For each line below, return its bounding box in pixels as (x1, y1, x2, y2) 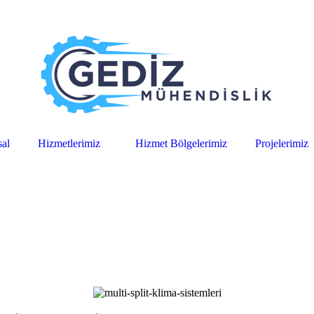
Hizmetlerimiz (37, 137, 100, 149)
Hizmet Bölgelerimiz (135, 137, 227, 149)
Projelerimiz (254, 137, 308, 149)
